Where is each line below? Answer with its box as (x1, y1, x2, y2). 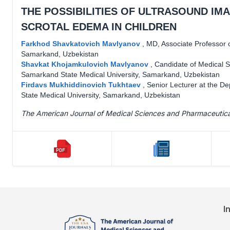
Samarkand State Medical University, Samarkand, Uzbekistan (21, 70, 220, 79)
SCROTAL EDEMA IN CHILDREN (21, 21, 177, 32)
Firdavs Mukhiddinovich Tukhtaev (21, 81, 143, 89)
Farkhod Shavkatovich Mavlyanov (21, 40, 142, 48)
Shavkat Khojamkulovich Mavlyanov (21, 60, 150, 68)
